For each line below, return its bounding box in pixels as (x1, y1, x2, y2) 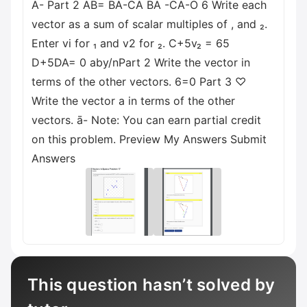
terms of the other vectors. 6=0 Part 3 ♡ (32, 75, 246, 88)
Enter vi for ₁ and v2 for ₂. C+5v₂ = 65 (32, 36, 230, 50)
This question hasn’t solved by (27, 275, 275, 295)
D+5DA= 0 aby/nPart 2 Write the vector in (32, 56, 250, 69)
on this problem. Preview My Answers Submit (32, 132, 267, 146)
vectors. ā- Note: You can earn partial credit (32, 113, 261, 127)
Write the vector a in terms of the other (32, 94, 235, 108)
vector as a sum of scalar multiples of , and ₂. (32, 17, 267, 31)
